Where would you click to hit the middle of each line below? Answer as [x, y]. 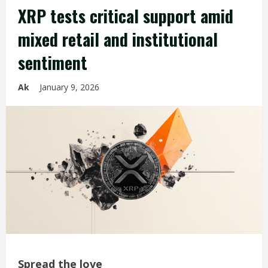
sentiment [53, 63]
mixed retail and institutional [118, 39]
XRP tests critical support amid [126, 16]
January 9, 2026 [71, 87]
